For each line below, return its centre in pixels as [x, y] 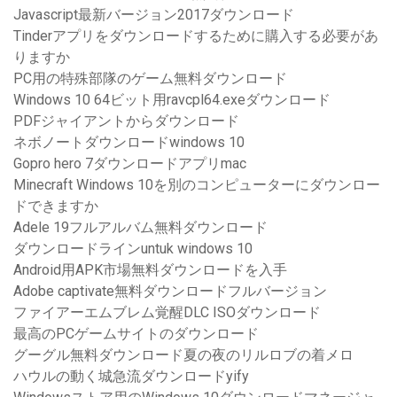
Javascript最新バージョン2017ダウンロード [154, 15]
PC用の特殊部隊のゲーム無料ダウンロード [150, 79]
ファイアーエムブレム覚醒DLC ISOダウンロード [167, 313]
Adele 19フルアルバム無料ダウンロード [140, 228]
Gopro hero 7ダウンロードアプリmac [130, 164]
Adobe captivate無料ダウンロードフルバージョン [170, 292]
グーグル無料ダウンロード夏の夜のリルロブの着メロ [183, 355]
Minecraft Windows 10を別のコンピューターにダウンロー [197, 185]
